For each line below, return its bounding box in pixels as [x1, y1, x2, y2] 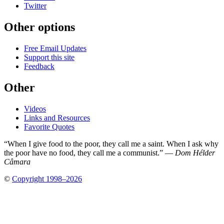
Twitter [24, 1, 46, 10]
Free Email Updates [24, 43, 86, 52]
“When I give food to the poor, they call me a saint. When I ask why [4, 139, 218, 148]
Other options [4, 20, 75, 33]
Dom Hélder [175, 148, 215, 157]
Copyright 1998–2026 [12, 174, 82, 183]
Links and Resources [24, 113, 90, 122]
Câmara [4, 157, 30, 166]
